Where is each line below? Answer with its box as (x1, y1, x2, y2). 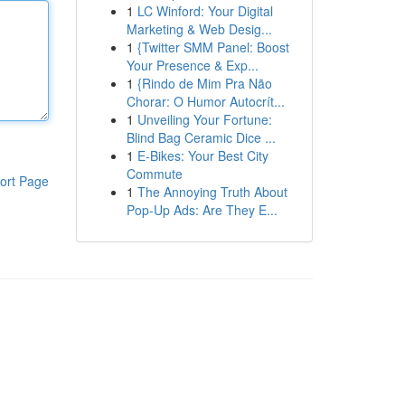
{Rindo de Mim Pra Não (137, 74, 272, 92)
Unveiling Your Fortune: (137, 110, 272, 128)
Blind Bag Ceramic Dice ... (126, 128, 276, 146)
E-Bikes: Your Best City (137, 146, 268, 165)
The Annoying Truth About (137, 183, 287, 201)
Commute (126, 165, 183, 183)
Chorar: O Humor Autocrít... (126, 92, 285, 110)
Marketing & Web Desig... (126, 20, 272, 38)
